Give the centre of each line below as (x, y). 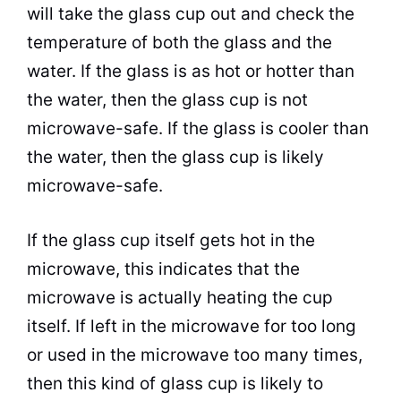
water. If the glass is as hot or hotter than (191, 71)
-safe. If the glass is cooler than (242, 128)
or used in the (84, 354)
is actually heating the (209, 297)
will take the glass (101, 14)
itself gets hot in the (233, 240)
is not (284, 100)
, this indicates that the (208, 269)
